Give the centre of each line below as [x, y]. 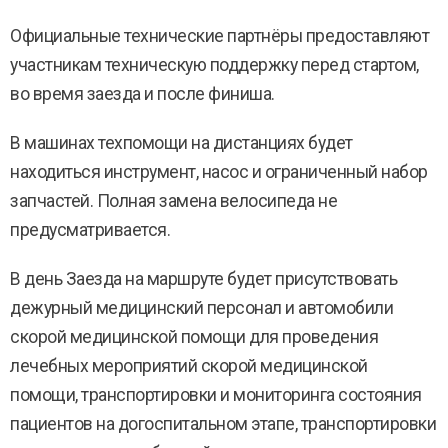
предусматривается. [90, 230]
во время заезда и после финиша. [142, 94]
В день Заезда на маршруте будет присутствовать [203, 279]
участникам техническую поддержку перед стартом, [214, 65]
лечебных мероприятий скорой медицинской [189, 366]
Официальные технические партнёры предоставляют [219, 36]
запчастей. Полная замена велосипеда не [173, 201]
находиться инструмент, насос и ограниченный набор [219, 172]
